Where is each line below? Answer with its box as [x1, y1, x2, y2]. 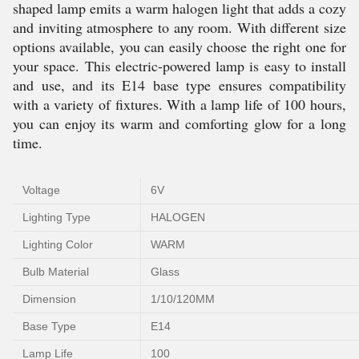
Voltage [22, 184, 60, 196]
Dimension [22, 292, 76, 305]
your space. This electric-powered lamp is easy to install [13, 56, 346, 75]
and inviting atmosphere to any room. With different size [13, 18, 346, 37]
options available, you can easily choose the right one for [13, 37, 346, 56]
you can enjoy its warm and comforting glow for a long [13, 114, 346, 133]
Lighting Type [22, 211, 91, 224]
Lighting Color [22, 238, 93, 251]
